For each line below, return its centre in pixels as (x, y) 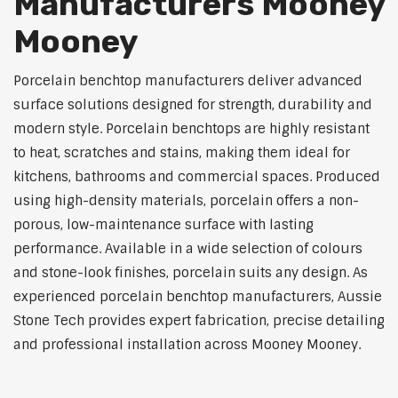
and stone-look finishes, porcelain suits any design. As (191, 273)
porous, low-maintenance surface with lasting (163, 225)
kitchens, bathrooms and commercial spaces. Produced (197, 177)
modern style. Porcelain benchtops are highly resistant (191, 129)
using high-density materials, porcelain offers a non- (186, 201)
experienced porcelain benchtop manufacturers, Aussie (198, 297)
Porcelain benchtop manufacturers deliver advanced (188, 81)
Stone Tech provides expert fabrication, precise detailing (199, 321)
